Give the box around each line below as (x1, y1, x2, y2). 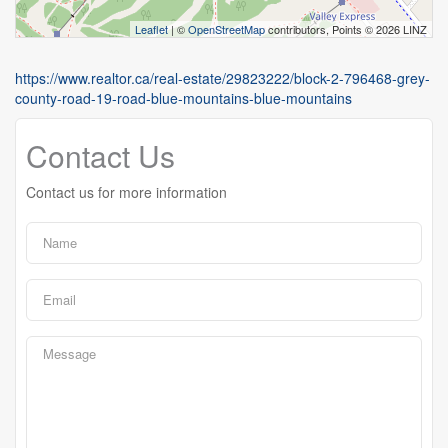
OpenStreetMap (188, 20, 265, 37)
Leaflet (135, 20, 168, 37)
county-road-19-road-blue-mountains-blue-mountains (15, 87, 352, 108)
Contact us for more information (26, 181, 227, 202)
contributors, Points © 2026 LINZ (265, 20, 427, 37)
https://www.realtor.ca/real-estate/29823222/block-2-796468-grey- (15, 67, 430, 88)
